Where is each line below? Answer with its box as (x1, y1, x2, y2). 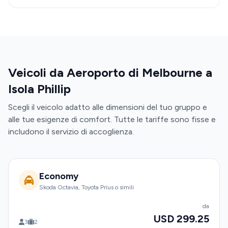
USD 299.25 (154, 213, 209, 225)
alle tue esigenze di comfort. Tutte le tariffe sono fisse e (8, 115, 216, 124)
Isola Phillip (8, 81, 71, 96)
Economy (39, 170, 78, 182)
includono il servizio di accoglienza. (8, 127, 134, 136)
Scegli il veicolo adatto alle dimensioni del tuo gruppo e (8, 102, 207, 112)
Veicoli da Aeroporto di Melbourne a (8, 65, 212, 80)
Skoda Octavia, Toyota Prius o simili (39, 184, 134, 191)
